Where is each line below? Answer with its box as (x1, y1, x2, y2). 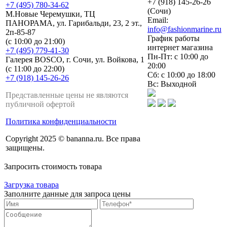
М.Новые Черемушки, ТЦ (6, 10, 95, 19)
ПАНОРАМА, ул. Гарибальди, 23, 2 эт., (6, 19, 142, 28)
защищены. (6, 143, 45, 153)
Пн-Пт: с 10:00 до (147, 52, 208, 61)
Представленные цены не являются (6, 91, 128, 100)
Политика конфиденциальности (6, 117, 117, 126)
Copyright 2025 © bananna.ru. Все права (6, 134, 140, 143)
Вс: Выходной (147, 80, 197, 89)
